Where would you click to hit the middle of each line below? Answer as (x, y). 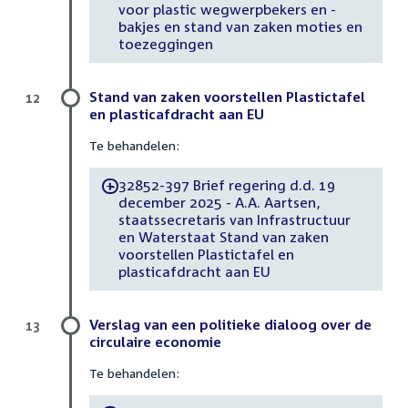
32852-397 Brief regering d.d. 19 (226, 185)
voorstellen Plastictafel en (206, 255)
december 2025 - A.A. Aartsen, (219, 203)
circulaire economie (155, 341)
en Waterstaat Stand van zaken (223, 237)
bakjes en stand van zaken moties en (240, 27)
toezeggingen (165, 44)
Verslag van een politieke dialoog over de (230, 324)
